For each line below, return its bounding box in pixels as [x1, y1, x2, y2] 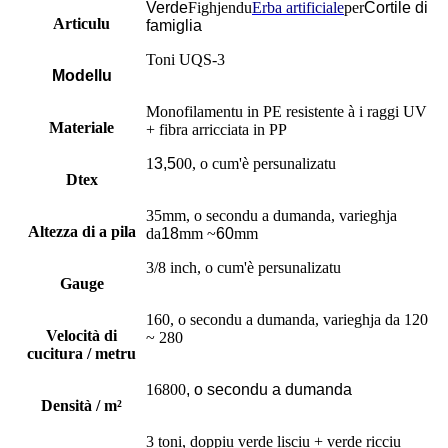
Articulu [53, 14, 110, 32]
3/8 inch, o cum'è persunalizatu [146, 258, 341, 276]
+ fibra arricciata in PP [146, 120, 287, 138]
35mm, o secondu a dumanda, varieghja [146, 206, 397, 224]
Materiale [49, 118, 114, 136]
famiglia [146, 16, 202, 34]
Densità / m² [41, 396, 122, 414]
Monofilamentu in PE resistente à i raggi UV [146, 102, 427, 120]
